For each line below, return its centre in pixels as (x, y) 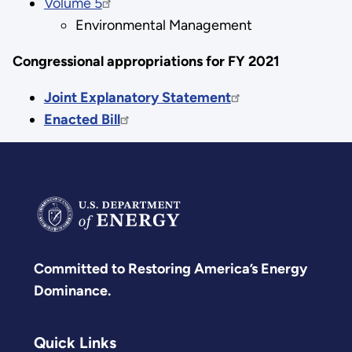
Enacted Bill (82, 119)
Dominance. (72, 290)
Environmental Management (163, 25)
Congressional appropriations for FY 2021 (146, 61)
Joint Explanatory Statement (137, 97)
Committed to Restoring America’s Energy (170, 268)
